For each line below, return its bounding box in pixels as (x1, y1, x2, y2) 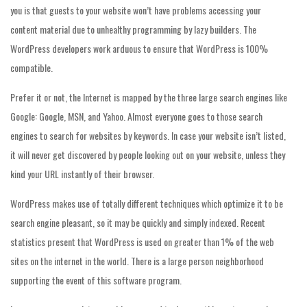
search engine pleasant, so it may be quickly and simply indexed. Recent (10, 215, 265, 230)
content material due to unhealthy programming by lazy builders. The (10, 22, 256, 36)
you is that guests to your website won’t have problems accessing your (10, 3, 261, 17)
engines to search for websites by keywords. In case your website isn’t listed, (10, 128, 286, 143)
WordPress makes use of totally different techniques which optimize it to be (10, 196, 283, 210)
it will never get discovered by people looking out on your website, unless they (10, 147, 285, 162)
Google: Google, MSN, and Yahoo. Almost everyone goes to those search (10, 109, 262, 123)
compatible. (10, 60, 53, 75)
